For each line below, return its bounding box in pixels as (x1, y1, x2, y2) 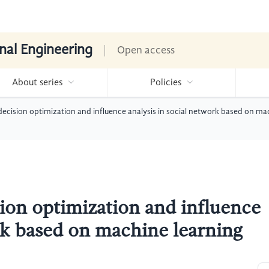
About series (11, 78, 62, 88)
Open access (117, 45, 175, 56)
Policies (150, 78, 181, 88)
